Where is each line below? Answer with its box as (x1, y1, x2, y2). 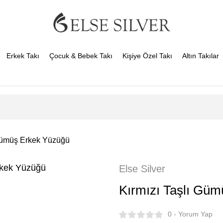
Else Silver (119, 163, 165, 174)
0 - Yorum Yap (168, 210, 213, 218)
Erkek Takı (6, 51, 39, 60)
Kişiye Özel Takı (122, 51, 172, 60)
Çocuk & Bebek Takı (49, 51, 112, 60)
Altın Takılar (182, 51, 219, 60)
